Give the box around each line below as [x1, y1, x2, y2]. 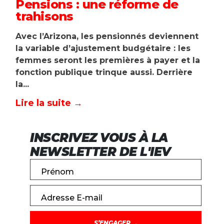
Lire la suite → [15, 97, 82, 108]
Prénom [40, 166, 74, 176]
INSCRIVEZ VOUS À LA [30, 130, 168, 145]
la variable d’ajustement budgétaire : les [15, 43, 190, 53]
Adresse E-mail [40, 192, 102, 202]
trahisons [15, 8, 73, 23]
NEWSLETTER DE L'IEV [30, 144, 171, 159]
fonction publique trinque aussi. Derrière [15, 67, 192, 77]
